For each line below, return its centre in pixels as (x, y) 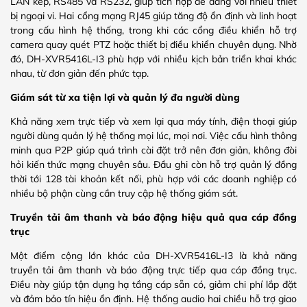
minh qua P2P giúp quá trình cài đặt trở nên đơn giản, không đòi (153, 150)
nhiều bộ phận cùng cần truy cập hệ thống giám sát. (124, 193)
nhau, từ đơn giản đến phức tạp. (79, 73)
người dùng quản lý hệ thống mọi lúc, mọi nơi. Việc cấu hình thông (153, 135)
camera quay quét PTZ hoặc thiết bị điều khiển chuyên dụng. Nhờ (153, 44)
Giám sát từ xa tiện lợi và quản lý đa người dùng (125, 97)
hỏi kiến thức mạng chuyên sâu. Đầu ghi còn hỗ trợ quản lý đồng (153, 164)
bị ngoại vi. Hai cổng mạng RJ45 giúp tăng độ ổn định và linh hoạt (153, 15)
